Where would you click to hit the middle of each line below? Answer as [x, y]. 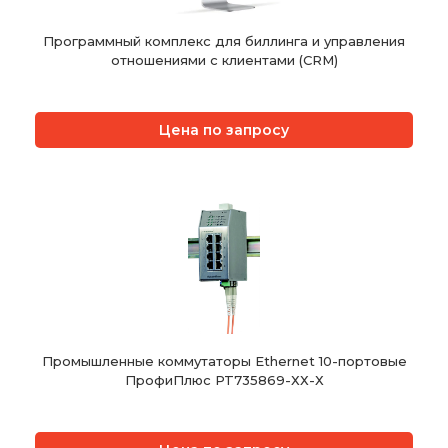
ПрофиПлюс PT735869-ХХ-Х [224, 380]
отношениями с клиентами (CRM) [224, 60]
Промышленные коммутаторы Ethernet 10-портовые [224, 361]
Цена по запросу [224, 130]
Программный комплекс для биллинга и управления [224, 41]
